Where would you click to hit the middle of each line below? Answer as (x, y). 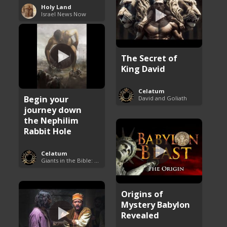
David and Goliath (163, 98)
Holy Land (56, 7)
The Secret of (149, 58)
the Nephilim (51, 120)
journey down (53, 109)
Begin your (46, 99)
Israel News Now (64, 14)
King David (143, 68)
